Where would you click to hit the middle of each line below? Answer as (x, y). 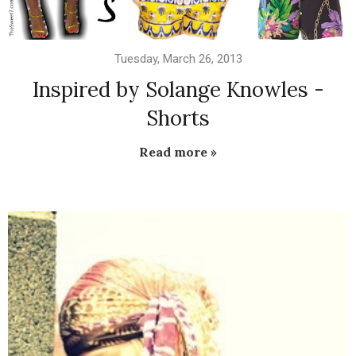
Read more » (178, 152)
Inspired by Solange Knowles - (178, 90)
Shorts (178, 118)
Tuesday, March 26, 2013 (178, 59)
